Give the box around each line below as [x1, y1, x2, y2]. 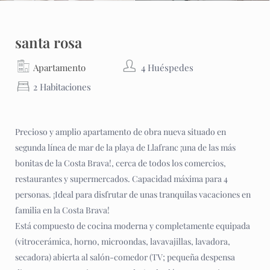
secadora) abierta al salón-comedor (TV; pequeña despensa [15, 251, 235, 263]
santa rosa [15, 33, 82, 52]
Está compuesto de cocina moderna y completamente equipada [15, 220, 250, 231]
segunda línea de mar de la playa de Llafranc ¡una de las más [15, 142, 236, 153]
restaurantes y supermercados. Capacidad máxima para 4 [15, 173, 228, 184]
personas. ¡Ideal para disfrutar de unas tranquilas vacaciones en [15, 189, 251, 200]
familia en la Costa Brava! [15, 204, 110, 216]
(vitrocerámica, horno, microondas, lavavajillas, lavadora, [15, 236, 230, 247]
